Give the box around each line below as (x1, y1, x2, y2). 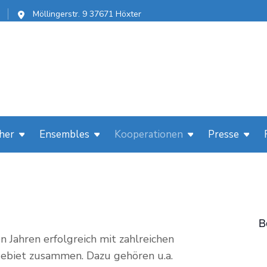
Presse (208, 127, 239, 141)
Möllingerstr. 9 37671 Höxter (30, 8, 141, 20)
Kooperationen (114, 127, 183, 141)
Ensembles (39, 127, 89, 141)
